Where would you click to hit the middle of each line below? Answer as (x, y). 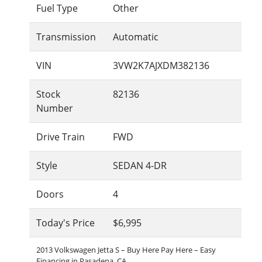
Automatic (136, 37)
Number (55, 108)
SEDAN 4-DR (140, 166)
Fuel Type (57, 8)
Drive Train (61, 137)
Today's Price (65, 223)
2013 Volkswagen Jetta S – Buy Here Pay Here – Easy (126, 250)
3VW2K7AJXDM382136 (161, 66)
